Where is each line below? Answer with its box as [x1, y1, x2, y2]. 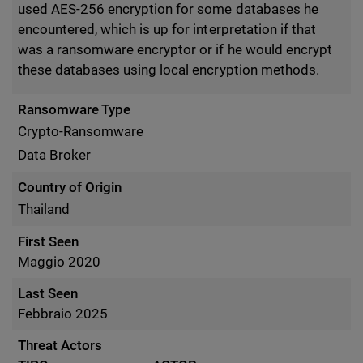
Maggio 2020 [18, 254, 101, 270]
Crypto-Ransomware [18, 123, 144, 139]
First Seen [18, 233, 79, 250]
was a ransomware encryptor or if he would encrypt [18, 41, 332, 58]
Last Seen [18, 285, 79, 301]
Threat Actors [18, 337, 103, 353]
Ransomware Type [18, 101, 131, 117]
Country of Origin [18, 179, 122, 195]
